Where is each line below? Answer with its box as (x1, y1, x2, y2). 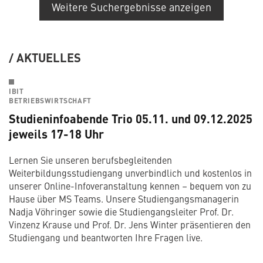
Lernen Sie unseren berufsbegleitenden (9, 153, 172, 167)
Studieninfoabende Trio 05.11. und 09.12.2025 (9, 110, 252, 127)
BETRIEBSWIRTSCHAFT (9, 95, 92, 106)
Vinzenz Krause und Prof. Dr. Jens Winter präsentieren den (9, 218, 251, 231)
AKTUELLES (16, 49, 81, 66)
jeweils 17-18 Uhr (9, 125, 104, 143)
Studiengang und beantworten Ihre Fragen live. (9, 231, 203, 244)
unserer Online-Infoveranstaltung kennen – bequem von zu (9, 179, 251, 193)
